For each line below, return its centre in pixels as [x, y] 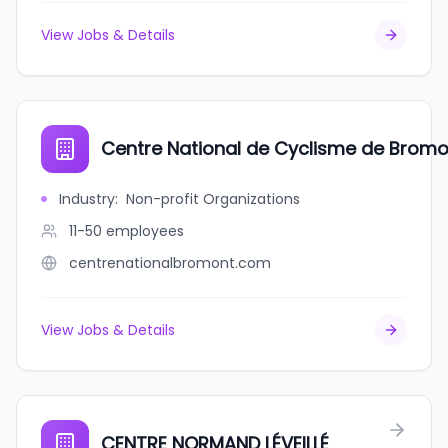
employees [145, 231]
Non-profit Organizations [213, 199]
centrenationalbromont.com [170, 263]
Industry [87, 199]
